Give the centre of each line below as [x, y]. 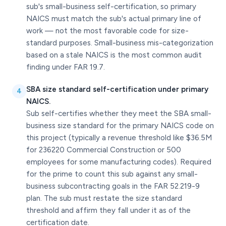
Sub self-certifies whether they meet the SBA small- [119, 114]
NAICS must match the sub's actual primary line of [114, 19]
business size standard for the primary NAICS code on [120, 126]
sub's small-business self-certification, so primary [111, 7]
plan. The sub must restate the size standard [104, 198]
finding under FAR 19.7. [66, 67]
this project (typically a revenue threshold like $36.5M [119, 138]
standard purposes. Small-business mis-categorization [120, 43]
